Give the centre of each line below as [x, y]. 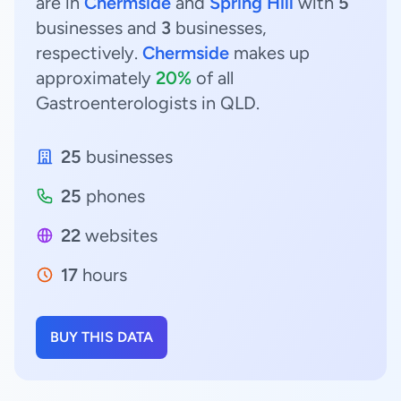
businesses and [98, 28]
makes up [269, 53]
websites [119, 235]
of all [213, 78]
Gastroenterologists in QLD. [148, 103]
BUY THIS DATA [102, 337]
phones [113, 196]
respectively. [89, 53]
